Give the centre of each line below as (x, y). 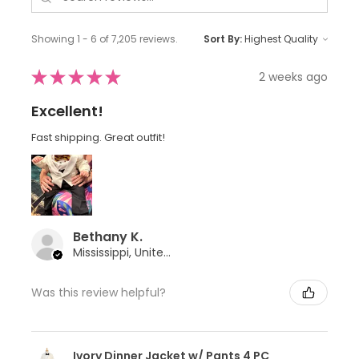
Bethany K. (108, 237)
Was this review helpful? (99, 292)
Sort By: (223, 39)
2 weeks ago (293, 77)
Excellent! (67, 111)
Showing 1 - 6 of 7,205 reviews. (105, 39)
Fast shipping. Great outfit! (98, 138)
